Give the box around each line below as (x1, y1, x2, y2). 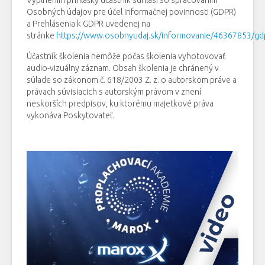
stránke (27, 31, 56, 41)
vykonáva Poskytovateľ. (27, 111, 114, 121)
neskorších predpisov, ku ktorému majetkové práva (27, 99, 214, 109)
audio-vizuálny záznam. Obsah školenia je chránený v (27, 63, 219, 73)
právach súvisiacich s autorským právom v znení (27, 87, 201, 97)
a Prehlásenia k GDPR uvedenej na (27, 19, 150, 29)
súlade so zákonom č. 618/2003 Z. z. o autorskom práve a (27, 75, 237, 85)
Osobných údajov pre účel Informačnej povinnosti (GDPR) (27, 7, 236, 17)
